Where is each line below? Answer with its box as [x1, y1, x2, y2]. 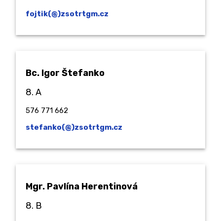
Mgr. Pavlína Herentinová [26, 181, 138, 192]
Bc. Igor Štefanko [26, 67, 105, 78]
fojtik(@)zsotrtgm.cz [26, 9, 109, 18]
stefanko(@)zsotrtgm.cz [26, 122, 122, 132]
